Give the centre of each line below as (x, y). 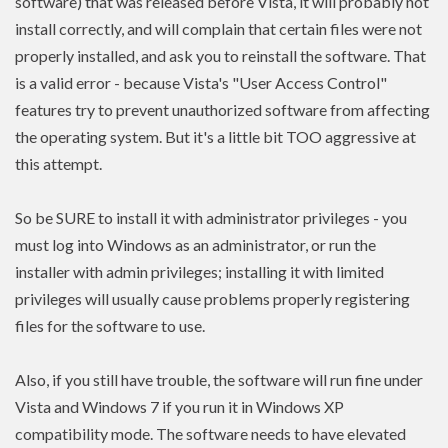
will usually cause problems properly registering (247, 299)
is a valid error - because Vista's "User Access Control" (201, 83)
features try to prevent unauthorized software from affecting (222, 110)
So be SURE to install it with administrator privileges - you (211, 218)
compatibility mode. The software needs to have (181, 434)
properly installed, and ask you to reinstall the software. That (220, 56)
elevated (376, 434)
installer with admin (83, 272)
